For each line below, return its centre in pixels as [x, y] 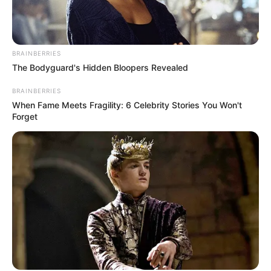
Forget [25, 116]
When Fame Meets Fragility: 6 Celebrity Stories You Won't [127, 105]
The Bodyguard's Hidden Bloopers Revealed [100, 67]
